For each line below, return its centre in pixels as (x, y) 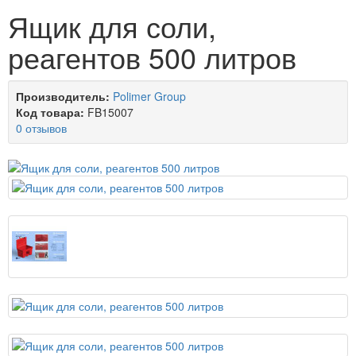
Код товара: (50, 112)
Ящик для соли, (112, 26)
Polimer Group (149, 97)
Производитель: (63, 97)
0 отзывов (41, 128)
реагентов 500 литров (152, 57)
